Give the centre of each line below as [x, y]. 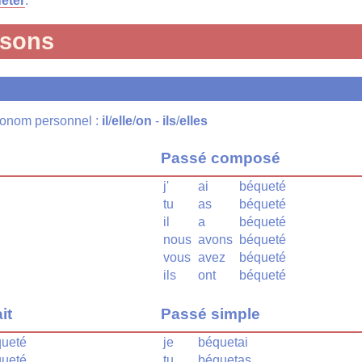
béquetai [223, 343]
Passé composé [221, 158]
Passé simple [210, 314]
